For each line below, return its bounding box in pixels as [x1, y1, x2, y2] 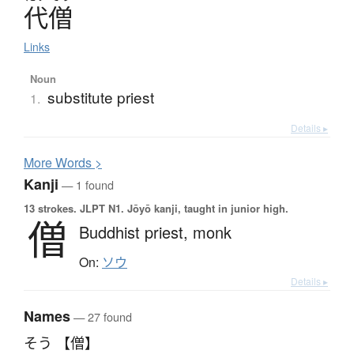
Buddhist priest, [79, 220, 193, 244]
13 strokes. [24, 201, 77, 217]
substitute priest [47, 86, 154, 108]
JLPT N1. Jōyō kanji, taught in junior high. [77, 201, 288, 217]
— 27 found [70, 308, 132, 326]
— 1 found [58, 176, 114, 194]
